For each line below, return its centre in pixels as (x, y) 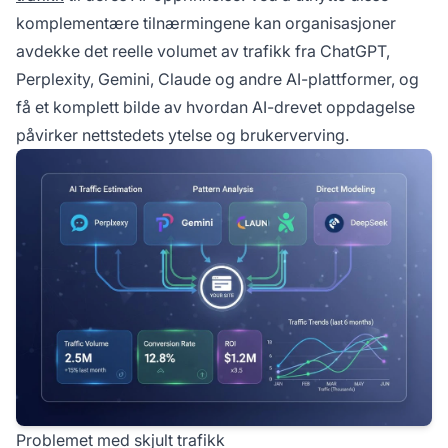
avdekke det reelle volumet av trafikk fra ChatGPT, (203, 51)
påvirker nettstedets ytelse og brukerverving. (182, 135)
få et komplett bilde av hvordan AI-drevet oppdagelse (215, 107)
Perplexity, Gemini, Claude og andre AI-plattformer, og (217, 79)
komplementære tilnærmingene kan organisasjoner (206, 23)
